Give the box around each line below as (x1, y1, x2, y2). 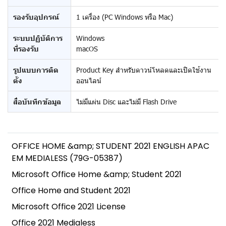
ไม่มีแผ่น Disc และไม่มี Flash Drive (76, 97, 177, 106)
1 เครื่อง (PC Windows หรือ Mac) (76, 12, 173, 22)
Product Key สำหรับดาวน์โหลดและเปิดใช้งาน (76, 65, 211, 75)
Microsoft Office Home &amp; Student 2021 (12, 168, 182, 180)
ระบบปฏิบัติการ (13, 33, 63, 42)
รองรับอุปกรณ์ (13, 12, 59, 21)
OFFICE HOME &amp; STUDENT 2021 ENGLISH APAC (12, 140, 209, 152)
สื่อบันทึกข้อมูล (13, 97, 61, 106)
